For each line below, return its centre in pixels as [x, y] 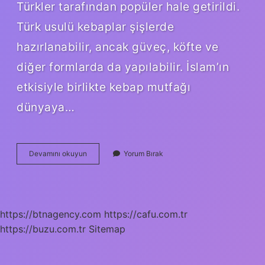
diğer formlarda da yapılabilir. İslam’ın [123, 67]
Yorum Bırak [143, 153]
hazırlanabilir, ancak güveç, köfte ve [118, 46]
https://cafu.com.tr [146, 214]
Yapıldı [97, 195]
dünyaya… [46, 107]
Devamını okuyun [58, 153]
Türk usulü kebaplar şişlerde [95, 26]
